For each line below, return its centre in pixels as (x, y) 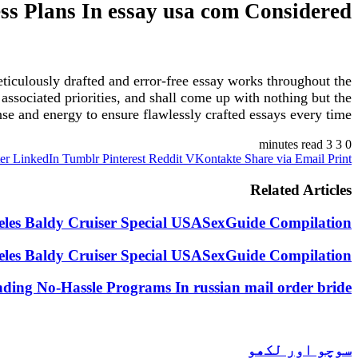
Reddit (165, 159)
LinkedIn (36, 159)
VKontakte (213, 159)
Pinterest (124, 159)
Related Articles (301, 190)
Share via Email (284, 159)
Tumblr (81, 159)
